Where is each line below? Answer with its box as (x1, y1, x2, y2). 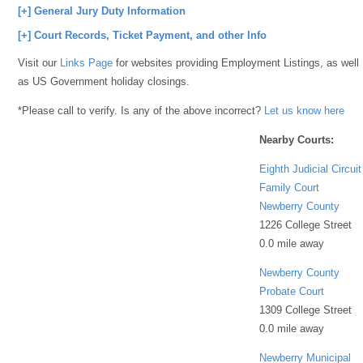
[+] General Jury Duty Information (18, 5, 186, 17)
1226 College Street (259, 218, 352, 231)
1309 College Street (259, 303, 352, 316)
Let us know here (264, 104, 345, 117)
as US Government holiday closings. (18, 75, 190, 88)
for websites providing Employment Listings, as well (113, 57, 360, 69)
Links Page (60, 57, 113, 69)
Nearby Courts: (259, 133, 335, 146)
